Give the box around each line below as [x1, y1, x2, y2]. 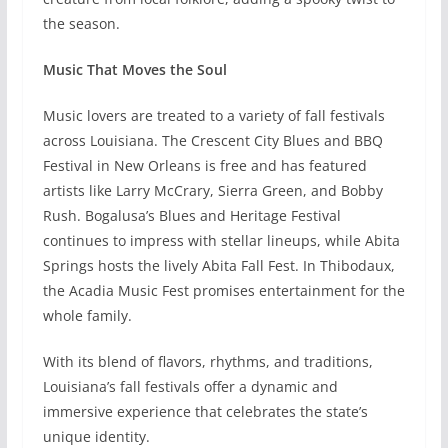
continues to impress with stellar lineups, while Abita [42, 230, 400, 250]
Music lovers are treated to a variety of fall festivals [42, 105, 385, 125]
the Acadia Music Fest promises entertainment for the [42, 280, 405, 300]
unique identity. [42, 426, 150, 446]
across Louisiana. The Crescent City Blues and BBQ [42, 130, 383, 150]
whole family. [42, 305, 132, 325]
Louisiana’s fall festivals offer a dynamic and [42, 376, 338, 396]
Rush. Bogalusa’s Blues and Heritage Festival [42, 205, 341, 225]
